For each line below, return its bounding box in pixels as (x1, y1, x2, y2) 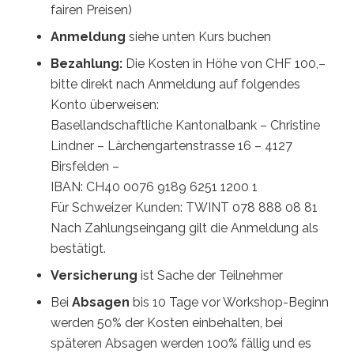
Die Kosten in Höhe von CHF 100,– (122, 56, 326, 71)
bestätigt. (51, 241, 106, 256)
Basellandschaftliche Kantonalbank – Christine (51, 118, 320, 133)
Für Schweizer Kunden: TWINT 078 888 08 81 (51, 200, 318, 215)
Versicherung (51, 268, 137, 283)
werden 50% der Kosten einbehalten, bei (51, 315, 283, 330)
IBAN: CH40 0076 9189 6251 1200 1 (51, 179, 258, 194)
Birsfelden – (51, 159, 119, 174)
